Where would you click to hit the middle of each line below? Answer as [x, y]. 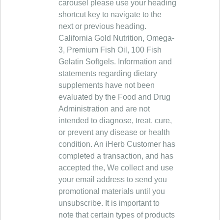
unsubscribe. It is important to [109, 203]
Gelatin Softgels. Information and [115, 62]
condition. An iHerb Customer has [117, 144]
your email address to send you [113, 179]
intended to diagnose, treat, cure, [115, 121]
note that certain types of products [117, 215]
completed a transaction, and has [116, 156]
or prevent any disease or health [114, 132]
